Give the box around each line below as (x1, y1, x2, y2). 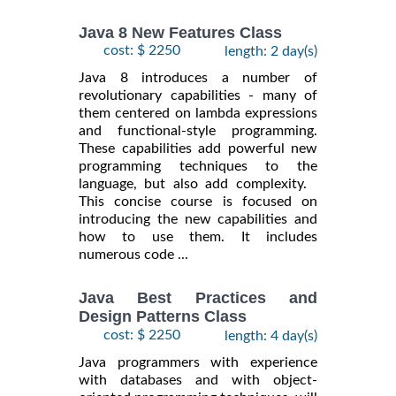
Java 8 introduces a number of (79, 71, 317, 86)
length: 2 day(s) (225, 44, 317, 59)
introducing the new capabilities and (79, 212, 317, 227)
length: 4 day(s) (225, 328, 317, 343)
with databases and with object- (79, 372, 317, 387)
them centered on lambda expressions (79, 106, 317, 121)
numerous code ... (79, 247, 188, 263)
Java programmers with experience (79, 354, 317, 369)
